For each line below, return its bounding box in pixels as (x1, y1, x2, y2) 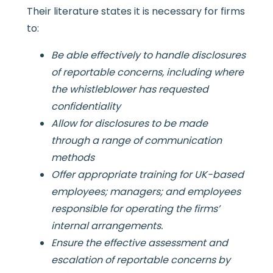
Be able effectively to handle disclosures (51, 48, 246, 63)
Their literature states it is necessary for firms (26, 4, 245, 19)
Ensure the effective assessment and (51, 236, 228, 250)
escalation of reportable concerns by (51, 253, 230, 268)
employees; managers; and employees (51, 185, 241, 199)
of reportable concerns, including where (51, 65, 244, 80)
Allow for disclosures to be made (51, 116, 208, 131)
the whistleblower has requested (51, 82, 208, 97)
